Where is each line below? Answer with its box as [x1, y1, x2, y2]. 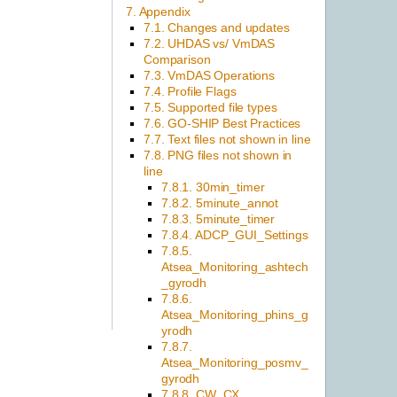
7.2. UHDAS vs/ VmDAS [144, 36, 276, 51]
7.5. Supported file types [144, 100, 277, 115]
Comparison [144, 52, 211, 67]
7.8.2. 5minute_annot [161, 196, 279, 211]
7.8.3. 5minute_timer [161, 212, 276, 227]
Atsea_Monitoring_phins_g [161, 307, 308, 323]
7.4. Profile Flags [144, 84, 237, 99]
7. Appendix [126, 4, 191, 19]
